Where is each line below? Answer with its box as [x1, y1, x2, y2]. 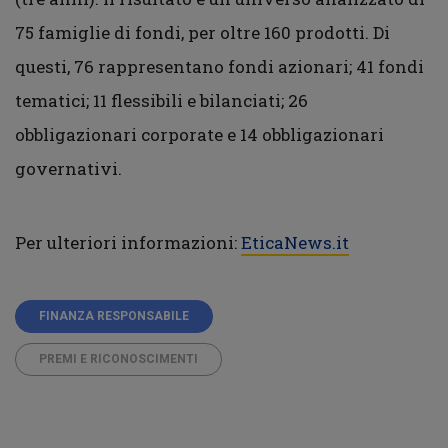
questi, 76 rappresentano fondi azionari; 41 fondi [15, 54, 424, 78]
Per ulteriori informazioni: [15, 230, 241, 254]
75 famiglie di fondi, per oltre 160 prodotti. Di [15, 20, 390, 44]
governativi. [15, 156, 122, 180]
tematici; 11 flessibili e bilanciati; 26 [15, 88, 308, 112]
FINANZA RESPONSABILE [39, 308, 189, 323]
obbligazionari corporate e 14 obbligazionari [15, 122, 384, 146]
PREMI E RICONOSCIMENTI [39, 351, 198, 366]
